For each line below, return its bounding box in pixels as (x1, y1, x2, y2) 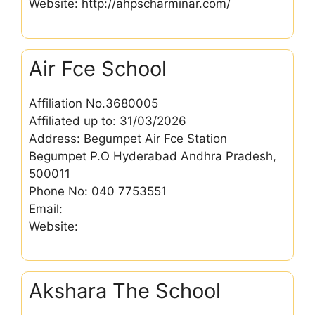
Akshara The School (29, 278, 221, 303)
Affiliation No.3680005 (29, 96, 158, 110)
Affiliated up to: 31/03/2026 (29, 113, 186, 128)
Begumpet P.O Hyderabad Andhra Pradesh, (29, 148, 276, 163)
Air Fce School (29, 56, 167, 81)
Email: (29, 201, 63, 216)
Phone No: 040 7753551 (29, 184, 167, 198)
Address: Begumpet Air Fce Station (29, 131, 227, 146)
